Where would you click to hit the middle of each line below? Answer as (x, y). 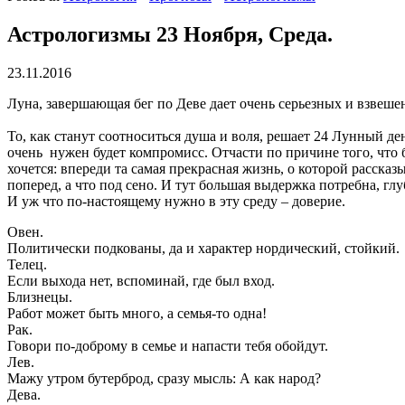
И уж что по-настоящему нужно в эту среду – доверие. (176, 201)
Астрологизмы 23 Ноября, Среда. (170, 34)
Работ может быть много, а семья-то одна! (137, 313)
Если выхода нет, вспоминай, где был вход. (141, 280)
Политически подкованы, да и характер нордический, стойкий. (203, 248)
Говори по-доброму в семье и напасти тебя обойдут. (168, 345)
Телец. (27, 264)
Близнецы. (40, 297)
